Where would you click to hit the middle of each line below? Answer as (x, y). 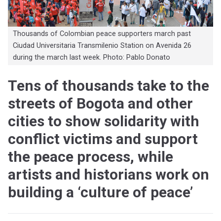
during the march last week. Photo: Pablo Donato (91, 58)
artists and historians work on (109, 175)
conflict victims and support (103, 139)
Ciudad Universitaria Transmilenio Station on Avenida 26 (102, 46)
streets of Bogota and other (100, 104)
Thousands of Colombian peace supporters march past (102, 34)
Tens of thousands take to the (109, 86)
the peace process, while (91, 157)
